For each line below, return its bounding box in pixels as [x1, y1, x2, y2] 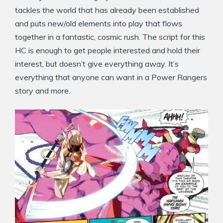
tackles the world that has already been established [15, 4, 199, 15]
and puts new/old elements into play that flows [15, 18, 182, 28]
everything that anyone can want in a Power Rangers [15, 72, 207, 82]
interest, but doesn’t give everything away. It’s [15, 58, 179, 69]
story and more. [15, 85, 70, 96]
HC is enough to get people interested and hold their [15, 45, 200, 55]
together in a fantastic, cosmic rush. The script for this [15, 31, 205, 42]
